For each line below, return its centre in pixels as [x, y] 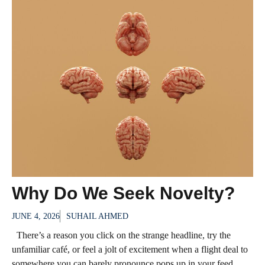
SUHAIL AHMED [97, 216]
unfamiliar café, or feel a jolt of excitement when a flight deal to [130, 250]
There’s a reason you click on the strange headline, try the [121, 235]
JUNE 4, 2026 [36, 216]
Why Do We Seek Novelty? [123, 193]
